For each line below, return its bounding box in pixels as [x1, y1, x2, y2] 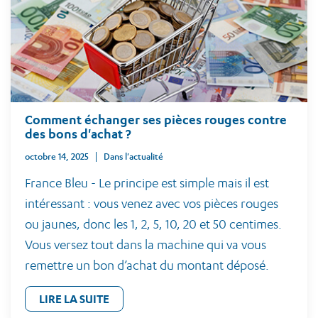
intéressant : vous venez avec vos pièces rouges [25, 196, 278, 211]
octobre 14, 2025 [25, 151, 89, 162]
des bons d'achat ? [25, 126, 131, 141]
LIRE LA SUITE [38, 292, 109, 306]
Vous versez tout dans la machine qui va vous [25, 237, 266, 252]
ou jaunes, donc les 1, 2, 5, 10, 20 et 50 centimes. [25, 216, 282, 231]
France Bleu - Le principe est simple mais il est [25, 175, 269, 190]
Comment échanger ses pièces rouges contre [25, 112, 287, 127]
